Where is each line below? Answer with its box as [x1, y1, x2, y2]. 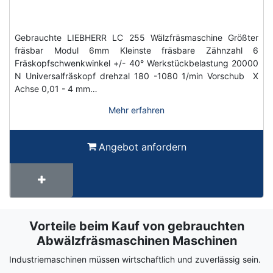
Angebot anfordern [98, 140, 186, 153]
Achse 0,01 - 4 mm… [15, 83, 97, 94]
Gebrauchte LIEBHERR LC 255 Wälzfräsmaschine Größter [15, 32, 258, 43]
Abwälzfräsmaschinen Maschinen [36, 233, 237, 248]
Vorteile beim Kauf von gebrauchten [29, 218, 244, 233]
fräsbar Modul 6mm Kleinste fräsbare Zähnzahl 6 [15, 44, 258, 55]
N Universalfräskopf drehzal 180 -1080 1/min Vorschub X [15, 70, 258, 81]
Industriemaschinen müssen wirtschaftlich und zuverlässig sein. [9, 253, 261, 264]
